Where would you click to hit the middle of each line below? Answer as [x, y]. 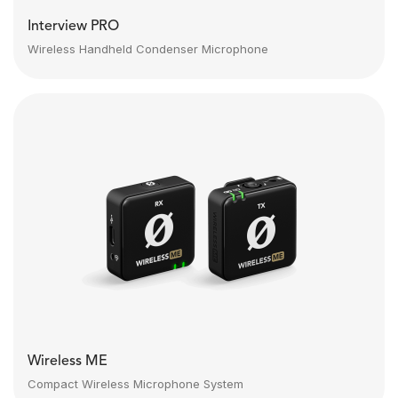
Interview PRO [73, 27]
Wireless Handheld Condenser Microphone [148, 49]
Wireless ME [68, 362]
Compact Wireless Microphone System [135, 384]
